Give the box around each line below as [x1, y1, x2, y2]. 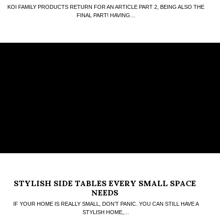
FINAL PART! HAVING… [76, 12, 136, 19]
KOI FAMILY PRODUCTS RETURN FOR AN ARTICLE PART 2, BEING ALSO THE [7, 4, 204, 10]
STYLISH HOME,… [82, 209, 129, 215]
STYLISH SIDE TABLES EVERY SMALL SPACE [14, 178, 196, 188]
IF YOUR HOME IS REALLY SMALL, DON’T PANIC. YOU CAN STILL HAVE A [13, 200, 199, 207]
